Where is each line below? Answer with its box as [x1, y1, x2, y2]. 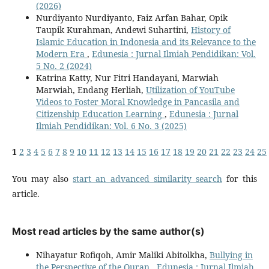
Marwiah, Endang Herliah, [35, 84, 146, 96]
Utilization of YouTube [145, 84, 235, 96]
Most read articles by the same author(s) [11, 225, 205, 238]
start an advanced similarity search [73, 173, 222, 185]
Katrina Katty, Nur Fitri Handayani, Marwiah [35, 72, 219, 84]
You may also [11, 173, 73, 185]
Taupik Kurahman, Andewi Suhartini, [35, 24, 191, 36]
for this [222, 173, 258, 185]
